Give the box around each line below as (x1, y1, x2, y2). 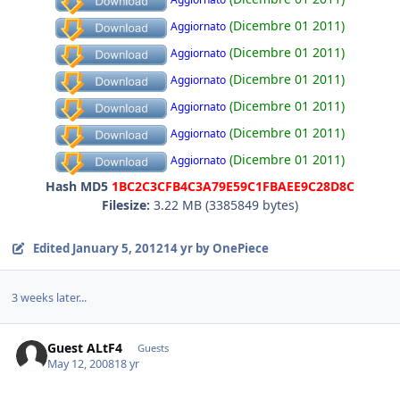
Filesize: (102, 196, 150, 214)
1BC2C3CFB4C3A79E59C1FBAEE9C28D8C (112, 178, 354, 196)
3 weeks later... (11, 289, 87, 305)
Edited (32, 240, 72, 257)
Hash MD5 (46, 178, 108, 196)
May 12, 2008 (47, 356, 115, 372)
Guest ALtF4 (47, 338, 123, 356)
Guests (137, 340, 169, 354)
